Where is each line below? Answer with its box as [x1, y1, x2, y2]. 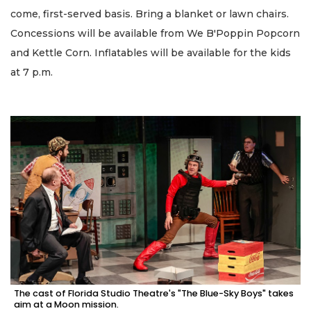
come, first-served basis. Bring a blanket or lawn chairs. [10, 7, 289, 20]
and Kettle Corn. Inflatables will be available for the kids [10, 46, 291, 59]
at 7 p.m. [10, 65, 56, 78]
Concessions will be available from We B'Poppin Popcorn [10, 26, 300, 40]
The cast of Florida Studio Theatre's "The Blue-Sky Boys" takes [14, 287, 294, 299]
